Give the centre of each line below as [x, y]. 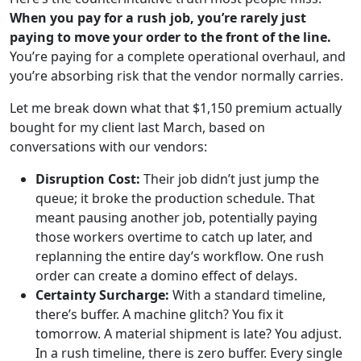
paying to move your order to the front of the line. [170, 37]
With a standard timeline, [247, 295]
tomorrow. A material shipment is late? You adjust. [189, 333]
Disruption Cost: [88, 178]
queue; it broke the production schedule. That [175, 198]
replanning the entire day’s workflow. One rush [180, 256]
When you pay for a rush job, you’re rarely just [158, 17]
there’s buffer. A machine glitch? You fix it [160, 314]
